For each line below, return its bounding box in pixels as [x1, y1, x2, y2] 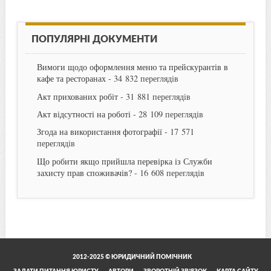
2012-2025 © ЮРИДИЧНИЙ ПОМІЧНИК [72, 254, 193, 261]
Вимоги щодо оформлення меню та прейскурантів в [36, 61, 228, 73]
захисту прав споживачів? [36, 166, 132, 178]
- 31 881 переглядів [117, 90, 191, 102]
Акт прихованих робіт [36, 90, 118, 102]
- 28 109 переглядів [130, 108, 203, 120]
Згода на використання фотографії [36, 126, 162, 138]
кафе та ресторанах [36, 73, 106, 85]
